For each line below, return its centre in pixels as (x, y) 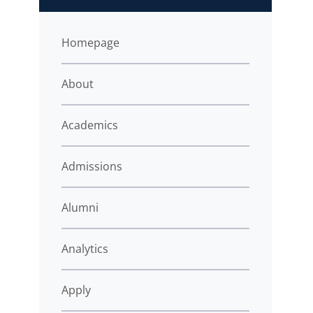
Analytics (85, 248)
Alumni (80, 207)
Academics (90, 125)
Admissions (92, 166)
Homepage (90, 42)
